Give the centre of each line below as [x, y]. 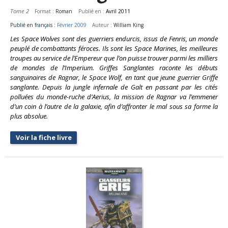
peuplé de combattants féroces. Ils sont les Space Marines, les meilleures [114, 48]
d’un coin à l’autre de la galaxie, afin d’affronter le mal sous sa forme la [114, 106]
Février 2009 [72, 25]
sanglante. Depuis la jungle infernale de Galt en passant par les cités [114, 87]
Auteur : [103, 25]
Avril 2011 [118, 11]
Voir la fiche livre [44, 137]
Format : [45, 11]
